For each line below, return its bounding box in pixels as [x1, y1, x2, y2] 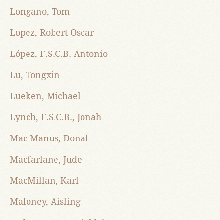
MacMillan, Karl [10, 175, 79, 186]
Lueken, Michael [10, 91, 81, 102]
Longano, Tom [10, 6, 70, 17]
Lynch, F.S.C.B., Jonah [10, 112, 101, 123]
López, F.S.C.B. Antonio [10, 49, 108, 59]
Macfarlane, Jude [10, 154, 82, 165]
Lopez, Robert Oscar [10, 27, 94, 38]
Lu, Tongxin [10, 70, 60, 81]
